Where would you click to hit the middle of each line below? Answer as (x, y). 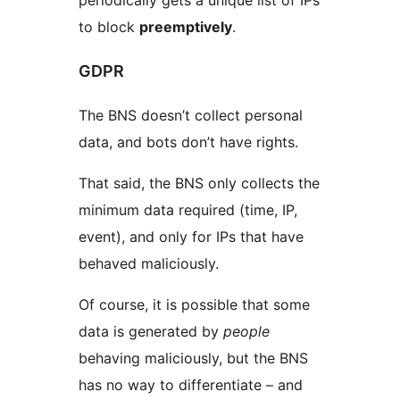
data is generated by (151, 332)
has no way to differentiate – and (191, 385)
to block (109, 27)
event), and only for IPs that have (191, 237)
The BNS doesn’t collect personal (191, 116)
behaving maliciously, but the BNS (193, 358)
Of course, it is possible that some (194, 305)
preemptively (186, 27)
